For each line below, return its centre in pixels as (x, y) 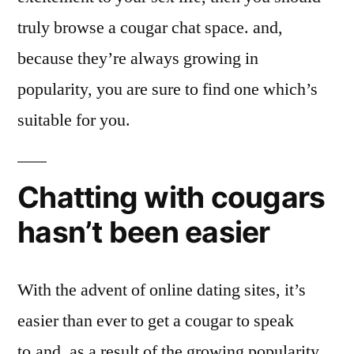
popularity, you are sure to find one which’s (168, 89)
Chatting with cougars (171, 197)
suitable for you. (74, 120)
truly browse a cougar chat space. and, (150, 27)
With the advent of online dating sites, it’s (162, 290)
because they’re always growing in (138, 58)
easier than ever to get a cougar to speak (156, 320)
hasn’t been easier (144, 232)
